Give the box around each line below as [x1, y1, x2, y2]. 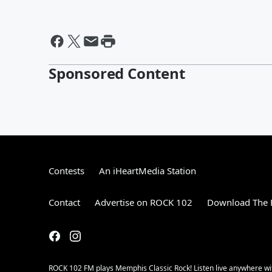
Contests [49, 165, 84, 177]
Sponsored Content [49, 63, 185, 83]
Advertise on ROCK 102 [95, 196, 192, 208]
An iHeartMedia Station [99, 165, 196, 177]
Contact [49, 196, 80, 208]
